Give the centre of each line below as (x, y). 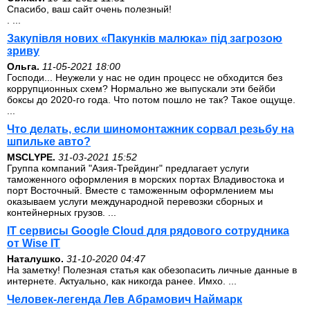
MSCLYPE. (31, 157)
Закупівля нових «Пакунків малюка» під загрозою (145, 38)
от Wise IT (34, 243)
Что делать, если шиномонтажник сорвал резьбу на (151, 129)
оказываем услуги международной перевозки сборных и (135, 201)
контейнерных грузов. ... (62, 212)
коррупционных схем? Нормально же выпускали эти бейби (141, 89)
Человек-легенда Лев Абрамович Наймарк (125, 299)
